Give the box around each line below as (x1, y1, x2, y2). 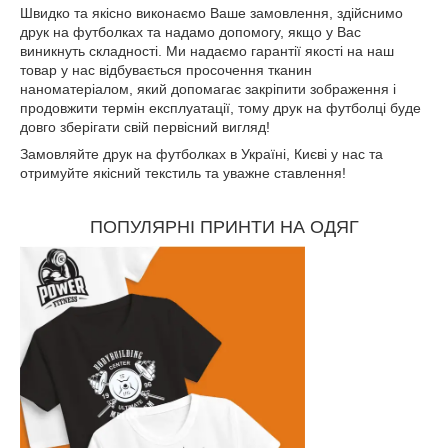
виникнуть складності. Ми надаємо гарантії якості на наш (20, 43, 394, 60)
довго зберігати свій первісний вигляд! (20, 119, 270, 136)
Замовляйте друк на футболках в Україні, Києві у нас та (20, 146, 383, 163)
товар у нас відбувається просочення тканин (20, 62, 312, 79)
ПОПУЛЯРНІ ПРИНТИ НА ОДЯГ (89, 217, 359, 238)
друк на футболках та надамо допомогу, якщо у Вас (20, 24, 361, 41)
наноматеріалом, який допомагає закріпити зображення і (20, 81, 396, 98)
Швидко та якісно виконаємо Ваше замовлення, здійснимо (20, 5, 403, 22)
